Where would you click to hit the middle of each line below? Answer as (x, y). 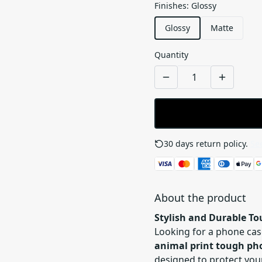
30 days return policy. (206, 144)
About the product (200, 198)
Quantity (171, 55)
